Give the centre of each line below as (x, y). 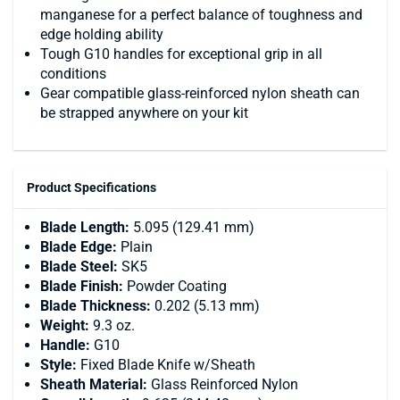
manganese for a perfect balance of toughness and (201, 14)
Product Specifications (92, 187)
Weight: (65, 325)
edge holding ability (102, 34)
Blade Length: (85, 227)
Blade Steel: (79, 266)
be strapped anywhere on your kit (144, 112)
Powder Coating (175, 286)
